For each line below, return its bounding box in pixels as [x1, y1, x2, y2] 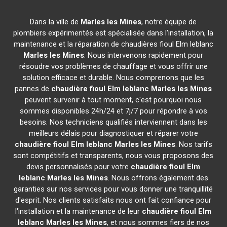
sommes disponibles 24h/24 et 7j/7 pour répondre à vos [19, 106, 207, 116]
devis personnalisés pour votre [26, 162, 131, 171]
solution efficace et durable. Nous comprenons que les [22, 73, 205, 82]
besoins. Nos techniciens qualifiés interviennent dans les [19, 118, 207, 127]
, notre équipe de [141, 17, 197, 26]
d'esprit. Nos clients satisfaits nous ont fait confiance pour [15, 196, 212, 205]
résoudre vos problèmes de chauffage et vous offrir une [19, 62, 208, 71]
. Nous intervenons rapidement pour [84, 51, 204, 60]
